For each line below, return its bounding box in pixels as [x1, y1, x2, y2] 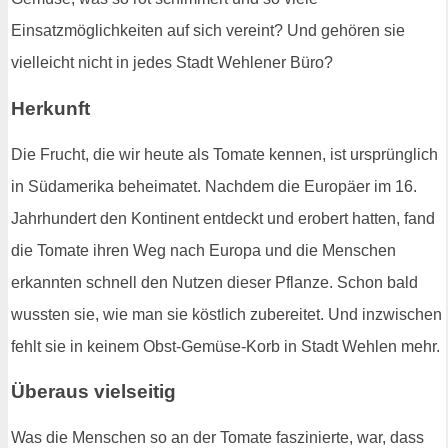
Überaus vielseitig [11, 381, 176, 403]
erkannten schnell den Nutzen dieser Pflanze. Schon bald [11, 273, 418, 291]
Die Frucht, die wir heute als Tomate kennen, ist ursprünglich [11, 145, 438, 163]
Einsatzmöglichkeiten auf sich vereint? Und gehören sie [11, 22, 405, 40]
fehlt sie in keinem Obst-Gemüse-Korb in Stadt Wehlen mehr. [11, 337, 440, 355]
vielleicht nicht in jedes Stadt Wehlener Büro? [11, 54, 333, 72]
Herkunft [11, 97, 90, 119]
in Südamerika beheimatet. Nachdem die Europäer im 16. [11, 177, 417, 195]
